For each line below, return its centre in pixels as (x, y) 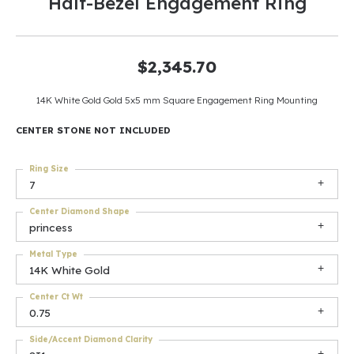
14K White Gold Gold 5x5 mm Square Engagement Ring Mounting (177, 100)
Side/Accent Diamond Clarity (91, 339)
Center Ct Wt (56, 297)
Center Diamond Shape (79, 211)
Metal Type (53, 254)
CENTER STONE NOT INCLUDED (93, 130)
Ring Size (49, 169)
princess (51, 227)
